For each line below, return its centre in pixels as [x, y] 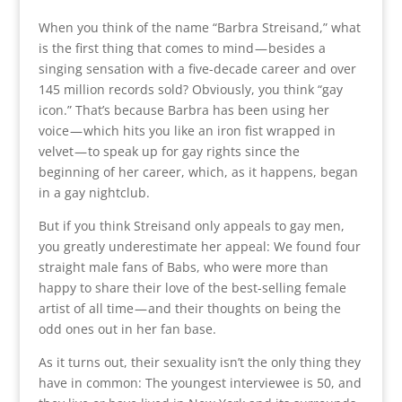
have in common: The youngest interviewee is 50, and [200, 382]
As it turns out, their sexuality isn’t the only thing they [199, 362]
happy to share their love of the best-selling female [192, 287]
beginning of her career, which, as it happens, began [198, 171]
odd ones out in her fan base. [127, 328]
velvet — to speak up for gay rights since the [169, 151]
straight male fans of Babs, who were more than [183, 267]
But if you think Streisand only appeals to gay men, [191, 225]
